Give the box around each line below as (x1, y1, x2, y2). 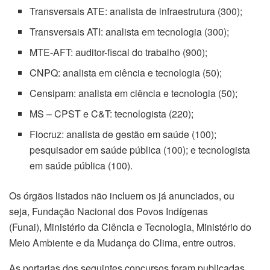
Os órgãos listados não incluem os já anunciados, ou (9, 188, 234, 202)
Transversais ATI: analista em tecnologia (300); (30, 24, 230, 39)
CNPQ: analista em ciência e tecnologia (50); (30, 65, 222, 80)
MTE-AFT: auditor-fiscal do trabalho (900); (30, 45, 208, 59)
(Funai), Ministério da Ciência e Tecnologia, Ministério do (9, 219, 251, 234)
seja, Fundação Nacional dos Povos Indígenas (9, 204, 208, 218)
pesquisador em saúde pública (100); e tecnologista (30, 142, 251, 157)
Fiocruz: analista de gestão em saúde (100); (30, 127, 217, 141)
